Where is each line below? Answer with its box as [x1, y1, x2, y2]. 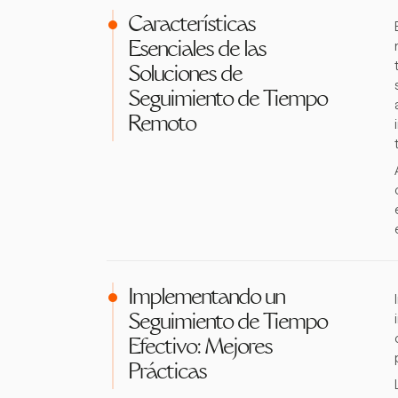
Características [128, 15, 255, 36]
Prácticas [128, 362, 206, 384]
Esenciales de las [128, 40, 266, 61]
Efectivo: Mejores [128, 338, 272, 359]
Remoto [128, 115, 195, 136]
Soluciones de [128, 65, 242, 86]
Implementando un [128, 288, 284, 309]
